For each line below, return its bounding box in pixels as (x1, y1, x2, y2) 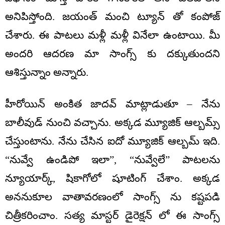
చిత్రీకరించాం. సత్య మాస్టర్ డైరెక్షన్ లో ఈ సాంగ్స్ (5, 209, 220, 222)
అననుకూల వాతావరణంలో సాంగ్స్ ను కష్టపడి (5, 191, 220, 203)
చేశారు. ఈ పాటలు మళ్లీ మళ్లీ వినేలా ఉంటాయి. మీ (5, 29, 220, 42)
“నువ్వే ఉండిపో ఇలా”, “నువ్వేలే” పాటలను (5, 154, 220, 166)
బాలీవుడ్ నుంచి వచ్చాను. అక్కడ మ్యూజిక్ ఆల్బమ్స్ (5, 117, 220, 129)
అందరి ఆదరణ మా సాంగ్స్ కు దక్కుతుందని (5, 48, 220, 60)
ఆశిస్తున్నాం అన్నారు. (5, 66, 88, 79)
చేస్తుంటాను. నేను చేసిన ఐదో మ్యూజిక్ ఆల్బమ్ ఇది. (5, 135, 220, 148)
